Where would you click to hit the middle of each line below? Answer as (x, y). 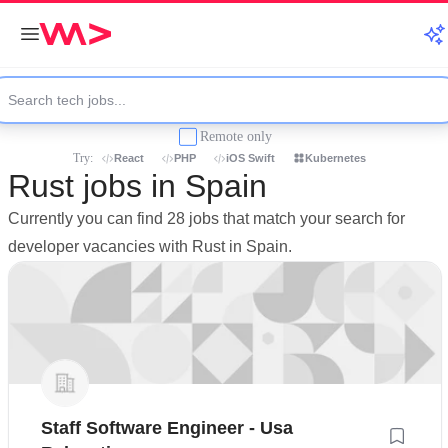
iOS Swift (250, 158)
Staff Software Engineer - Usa (167, 428)
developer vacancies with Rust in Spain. (150, 246)
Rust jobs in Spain (137, 186)
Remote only (236, 136)
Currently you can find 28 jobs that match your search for (206, 218)
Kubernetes (335, 158)
